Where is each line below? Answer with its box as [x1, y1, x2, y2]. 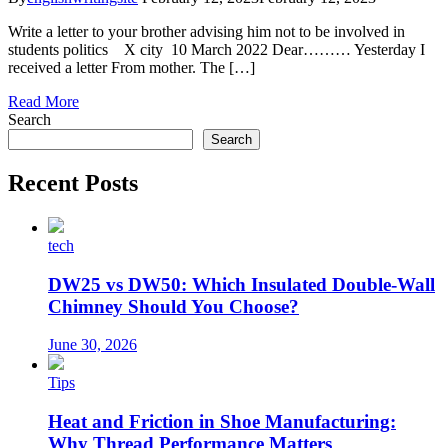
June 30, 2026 [48, 336, 137, 354]
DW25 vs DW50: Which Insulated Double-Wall [48, 273, 435, 295]
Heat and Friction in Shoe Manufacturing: [48, 411, 396, 433]
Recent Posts [8, 170, 138, 197]
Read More [8, 93, 79, 111]
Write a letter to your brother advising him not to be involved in [8, 23, 405, 41]
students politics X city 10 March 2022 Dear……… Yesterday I [8, 41, 425, 59]
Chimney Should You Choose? [48, 295, 299, 317]
